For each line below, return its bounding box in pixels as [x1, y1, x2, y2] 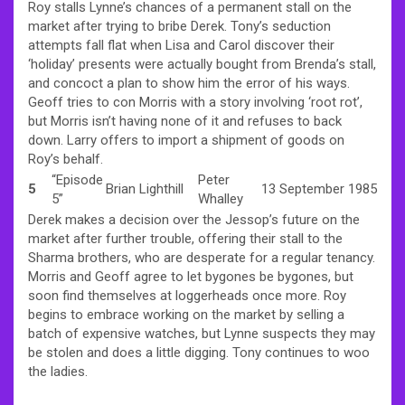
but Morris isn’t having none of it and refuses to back [28, 112, 342, 129]
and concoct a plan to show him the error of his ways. [28, 74, 350, 91]
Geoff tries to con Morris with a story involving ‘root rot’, [28, 93, 363, 110]
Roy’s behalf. [28, 150, 103, 167]
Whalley [198, 190, 243, 207]
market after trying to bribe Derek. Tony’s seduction [28, 17, 331, 34]
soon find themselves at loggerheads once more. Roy [28, 287, 346, 304]
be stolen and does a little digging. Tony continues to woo [28, 344, 370, 361]
